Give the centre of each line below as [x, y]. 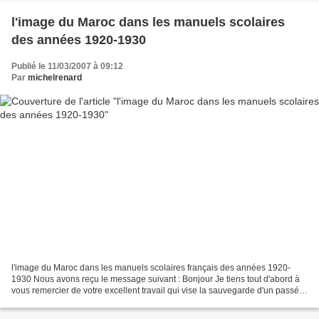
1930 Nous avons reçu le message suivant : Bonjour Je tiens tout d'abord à [156, 279]
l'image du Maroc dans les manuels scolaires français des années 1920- [151, 268]
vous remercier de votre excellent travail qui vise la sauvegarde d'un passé [155, 291]
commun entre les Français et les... [78, 302]
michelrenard [55, 77]
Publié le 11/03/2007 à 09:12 [67, 66]
